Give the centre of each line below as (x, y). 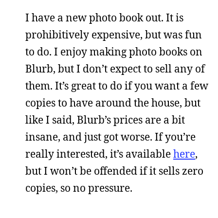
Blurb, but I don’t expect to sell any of (115, 68)
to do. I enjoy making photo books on (114, 51)
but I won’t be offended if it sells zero (114, 171)
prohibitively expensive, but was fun (114, 34)
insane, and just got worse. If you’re (110, 136)
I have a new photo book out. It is (104, 17)
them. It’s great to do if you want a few (117, 85)
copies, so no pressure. (79, 188)
